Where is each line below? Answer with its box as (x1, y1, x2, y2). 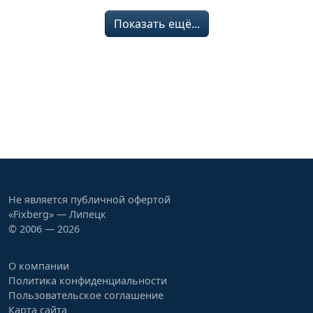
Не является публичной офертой (8, 193, 170, 206)
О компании (8, 259, 69, 272)
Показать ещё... (113, 15, 200, 31)
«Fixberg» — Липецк (8, 208, 106, 221)
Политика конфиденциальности (8, 274, 167, 287)
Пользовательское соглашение (8, 289, 163, 302)
